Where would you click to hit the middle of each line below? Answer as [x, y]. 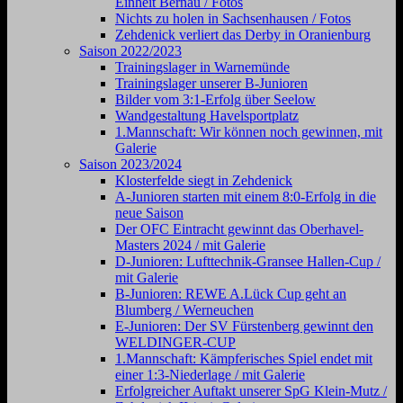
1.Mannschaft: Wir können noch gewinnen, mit [249, 132]
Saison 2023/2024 [130, 164]
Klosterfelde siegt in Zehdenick [204, 180]
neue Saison [149, 213]
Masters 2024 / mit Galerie [190, 245]
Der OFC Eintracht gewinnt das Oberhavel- [239, 229]
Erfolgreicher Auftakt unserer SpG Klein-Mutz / [251, 391]
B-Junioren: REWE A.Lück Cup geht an [231, 294]
